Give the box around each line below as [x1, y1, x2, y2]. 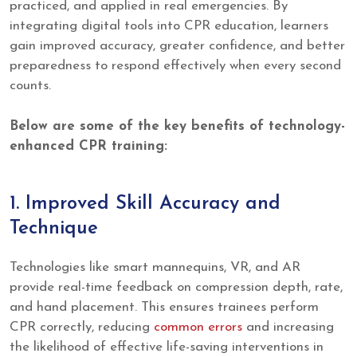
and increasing [242, 320, 334, 335]
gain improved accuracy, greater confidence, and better [10, 39, 345, 53]
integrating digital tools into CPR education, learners [10, 19, 328, 33]
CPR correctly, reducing [10, 320, 154, 335]
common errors [154, 320, 242, 335]
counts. [10, 79, 51, 93]
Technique [10, 219, 98, 239]
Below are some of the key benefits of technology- [10, 119, 345, 133]
